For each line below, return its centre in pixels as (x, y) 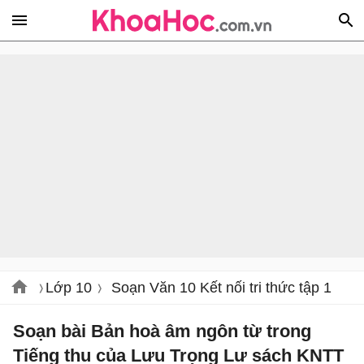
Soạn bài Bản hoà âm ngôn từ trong (162, 331)
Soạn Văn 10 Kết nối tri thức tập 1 (221, 288)
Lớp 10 (69, 288)
